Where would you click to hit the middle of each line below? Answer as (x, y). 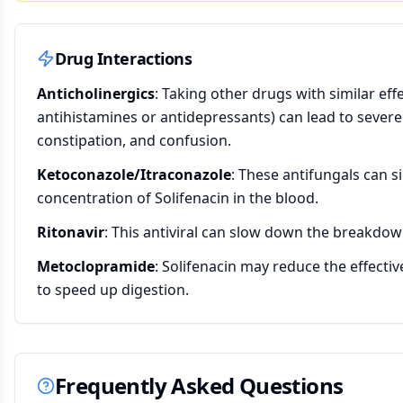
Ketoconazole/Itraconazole (134, 175)
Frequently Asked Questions (199, 385)
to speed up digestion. (113, 290)
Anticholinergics (96, 94)
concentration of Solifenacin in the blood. (178, 198)
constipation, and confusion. (134, 140)
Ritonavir (71, 232)
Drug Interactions (124, 58)
